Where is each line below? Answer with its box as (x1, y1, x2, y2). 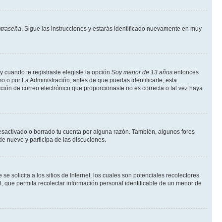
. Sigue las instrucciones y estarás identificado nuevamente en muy (21, 25, 202, 32)
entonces (172, 69, 199, 76)
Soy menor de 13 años (111, 69, 172, 76)
